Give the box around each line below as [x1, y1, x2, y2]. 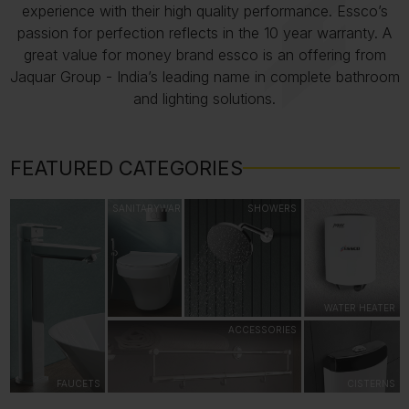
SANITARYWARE [112, 203, 186, 215]
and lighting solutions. [133, 89, 276, 109]
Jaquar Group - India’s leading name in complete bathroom [9, 68, 400, 87]
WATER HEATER [323, 302, 395, 314]
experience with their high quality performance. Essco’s [21, 2, 388, 21]
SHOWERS [247, 203, 297, 215]
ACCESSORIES [228, 323, 297, 335]
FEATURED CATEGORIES [9, 156, 243, 181]
